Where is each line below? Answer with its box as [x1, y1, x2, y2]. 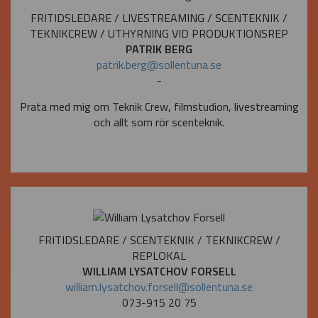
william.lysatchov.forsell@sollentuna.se [65, 278, 253, 296]
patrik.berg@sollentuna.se [97, 56, 221, 74]
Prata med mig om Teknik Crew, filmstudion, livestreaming [19, 98, 299, 116]
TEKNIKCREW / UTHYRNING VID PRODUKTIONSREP [30, 25, 288, 43]
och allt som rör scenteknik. [94, 114, 224, 131]
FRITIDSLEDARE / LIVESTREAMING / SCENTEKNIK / [31, 9, 287, 27]
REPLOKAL [132, 247, 186, 265]
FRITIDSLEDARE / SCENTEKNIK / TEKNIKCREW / [38, 231, 280, 249]
